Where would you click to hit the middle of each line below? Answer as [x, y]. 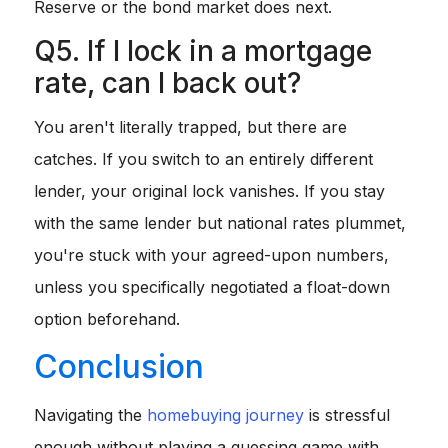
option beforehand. [107, 319]
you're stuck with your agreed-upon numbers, [211, 255]
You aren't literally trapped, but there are [190, 127]
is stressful [347, 415]
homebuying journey [225, 415]
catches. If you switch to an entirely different [203, 159]
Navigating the [90, 415]
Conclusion [119, 367]
